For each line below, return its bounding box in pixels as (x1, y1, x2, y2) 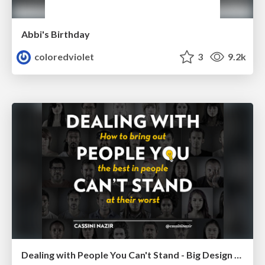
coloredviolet (33, 51, 95, 63)
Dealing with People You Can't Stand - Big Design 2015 (234, 248, 241, 260)
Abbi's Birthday (21, 28, 90, 40)
